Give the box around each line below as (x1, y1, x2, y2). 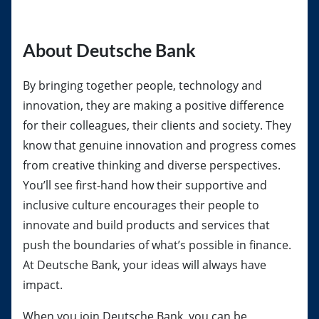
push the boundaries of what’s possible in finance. (23, 237, 291, 253)
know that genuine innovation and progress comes (23, 137, 296, 153)
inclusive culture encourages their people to (23, 197, 259, 213)
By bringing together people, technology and (23, 78, 262, 93)
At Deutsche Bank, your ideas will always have (23, 257, 266, 273)
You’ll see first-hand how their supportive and (23, 177, 267, 193)
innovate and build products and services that (23, 217, 270, 233)
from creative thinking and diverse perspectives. (23, 157, 281, 173)
